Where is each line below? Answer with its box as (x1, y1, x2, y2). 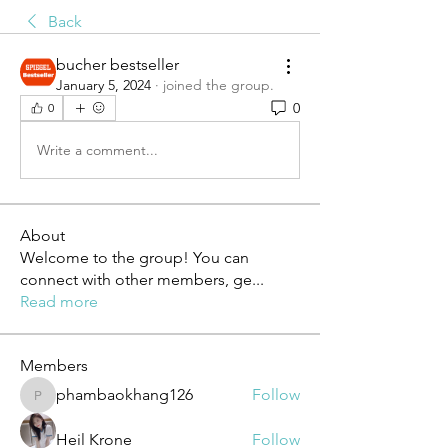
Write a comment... (37, 140, 158, 159)
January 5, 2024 (56, 76, 151, 95)
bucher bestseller (56, 55, 179, 75)
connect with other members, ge (20, 270, 252, 290)
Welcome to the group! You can (20, 248, 249, 268)
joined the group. (163, 76, 274, 95)
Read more (20, 292, 98, 312)
